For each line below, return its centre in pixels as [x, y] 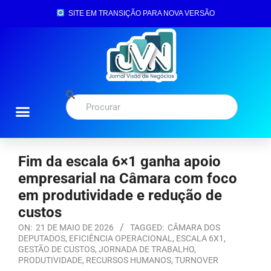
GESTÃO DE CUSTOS [57, 249]
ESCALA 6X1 [200, 238]
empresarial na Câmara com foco [128, 178]
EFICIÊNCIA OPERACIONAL [121, 238]
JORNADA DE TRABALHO [146, 249]
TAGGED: [147, 227]
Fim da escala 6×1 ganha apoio [119, 161]
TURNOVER [197, 260]
